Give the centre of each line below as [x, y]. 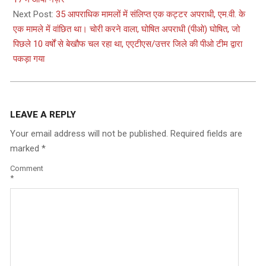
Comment [27, 169]
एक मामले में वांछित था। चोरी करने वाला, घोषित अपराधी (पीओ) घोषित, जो [126, 29]
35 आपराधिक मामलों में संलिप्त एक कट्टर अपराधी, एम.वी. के [151, 14]
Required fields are [206, 133]
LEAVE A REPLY [43, 114]
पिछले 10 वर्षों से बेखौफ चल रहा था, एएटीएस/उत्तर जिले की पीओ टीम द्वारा [128, 44]
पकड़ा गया [29, 58]
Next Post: [34, 14]
